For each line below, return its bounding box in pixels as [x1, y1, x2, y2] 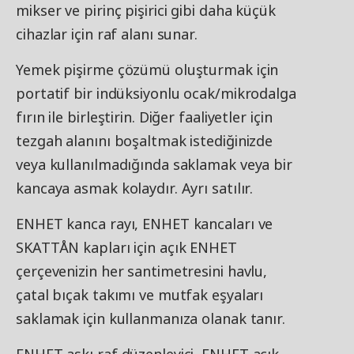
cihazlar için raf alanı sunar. [16, 24, 198, 44]
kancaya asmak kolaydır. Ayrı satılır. [16, 179, 254, 198]
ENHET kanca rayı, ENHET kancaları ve [16, 214, 273, 234]
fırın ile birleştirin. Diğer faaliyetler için [16, 107, 273, 127]
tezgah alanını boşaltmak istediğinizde [16, 131, 273, 151]
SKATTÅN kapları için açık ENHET [16, 238, 237, 258]
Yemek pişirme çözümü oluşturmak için [16, 60, 279, 80]
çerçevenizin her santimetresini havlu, [16, 262, 268, 281]
